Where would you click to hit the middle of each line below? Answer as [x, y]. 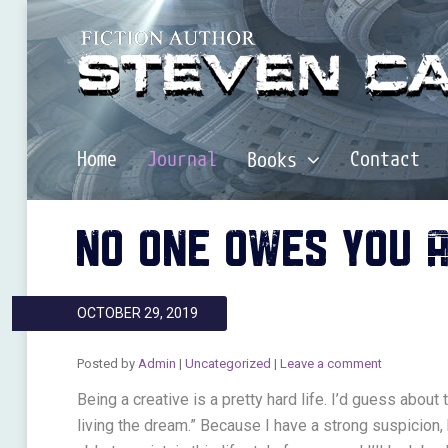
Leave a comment [330, 363]
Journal [181, 160]
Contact [384, 160]
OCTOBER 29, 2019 [137, 313]
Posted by [107, 363]
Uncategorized [227, 363]
